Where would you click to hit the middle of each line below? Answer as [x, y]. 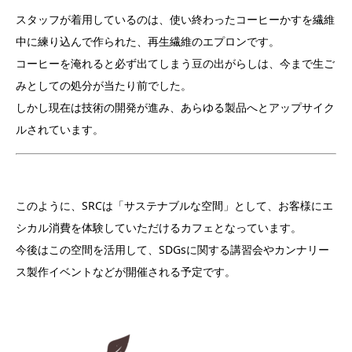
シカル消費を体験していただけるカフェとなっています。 [159, 227]
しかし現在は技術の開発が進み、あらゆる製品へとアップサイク [175, 107]
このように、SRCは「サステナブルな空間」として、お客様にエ [174, 205]
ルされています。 [60, 129]
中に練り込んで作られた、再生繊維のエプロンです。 [148, 41]
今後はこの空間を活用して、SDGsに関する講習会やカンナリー [172, 249]
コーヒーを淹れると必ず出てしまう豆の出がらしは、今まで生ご [175, 63]
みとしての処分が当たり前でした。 [104, 85]
